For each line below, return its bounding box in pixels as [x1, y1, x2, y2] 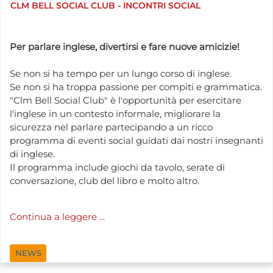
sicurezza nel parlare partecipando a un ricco [10, 121, 213, 133]
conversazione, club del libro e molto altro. [10, 174, 199, 186]
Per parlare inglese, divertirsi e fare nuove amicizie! [10, 40, 239, 52]
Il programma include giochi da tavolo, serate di [10, 161, 225, 173]
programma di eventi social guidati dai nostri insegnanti [10, 134, 263, 146]
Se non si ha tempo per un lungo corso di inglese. [10, 67, 232, 79]
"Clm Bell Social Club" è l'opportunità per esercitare [10, 94, 241, 106]
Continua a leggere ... [10, 211, 105, 223]
